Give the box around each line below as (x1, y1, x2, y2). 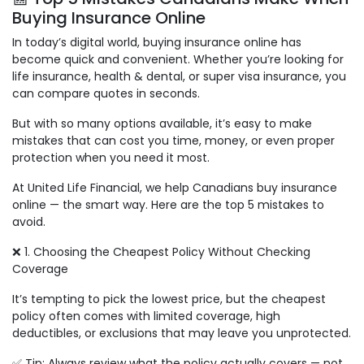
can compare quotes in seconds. (12, 85, 200, 102)
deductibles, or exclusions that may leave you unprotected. (12, 325, 351, 342)
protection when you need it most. (12, 149, 210, 167)
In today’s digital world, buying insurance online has (12, 34, 301, 51)
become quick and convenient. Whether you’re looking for (12, 51, 344, 68)
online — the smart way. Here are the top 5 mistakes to (12, 197, 324, 214)
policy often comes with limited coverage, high (12, 308, 280, 325)
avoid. (12, 214, 45, 231)
